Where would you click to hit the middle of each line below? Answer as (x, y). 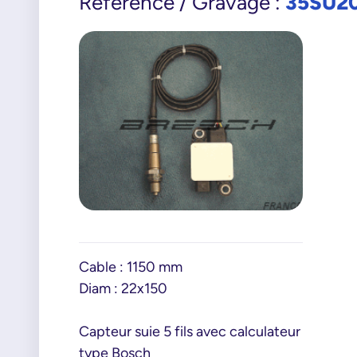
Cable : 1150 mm (130, 267)
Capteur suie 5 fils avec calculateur (189, 331)
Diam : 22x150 (123, 288)
